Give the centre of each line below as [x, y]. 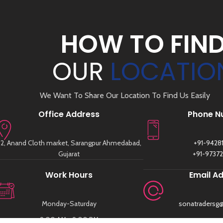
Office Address [69, 114]
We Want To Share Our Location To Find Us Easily [125, 95]
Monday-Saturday [69, 203]
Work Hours [69, 175]
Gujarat [69, 154]
